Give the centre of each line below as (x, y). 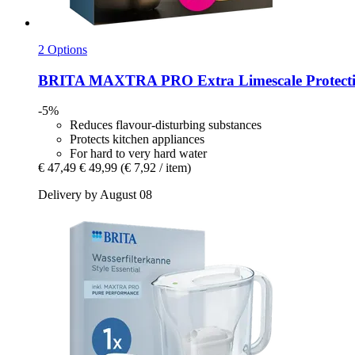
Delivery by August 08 (95, 195)
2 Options (63, 49)
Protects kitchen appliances (137, 139)
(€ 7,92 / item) (156, 168)
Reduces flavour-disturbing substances (166, 125)
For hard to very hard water (138, 154)
